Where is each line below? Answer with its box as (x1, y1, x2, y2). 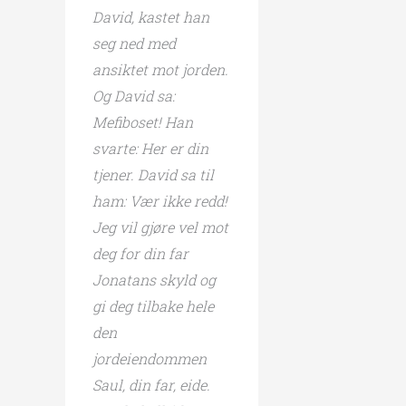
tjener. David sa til (92, 164, 214, 184)
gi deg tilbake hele (92, 295, 214, 315)
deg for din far (92, 243, 188, 263)
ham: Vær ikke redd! (92, 190, 227, 210)
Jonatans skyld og (92, 269, 216, 289)
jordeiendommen (92, 348, 207, 368)
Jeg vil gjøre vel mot (92, 217, 228, 237)
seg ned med (92, 33, 176, 53)
